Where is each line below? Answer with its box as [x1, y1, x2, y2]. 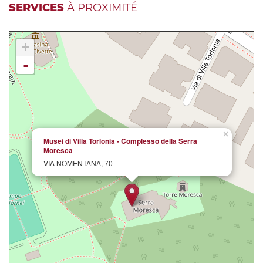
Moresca [43, 145, 73, 156]
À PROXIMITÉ [64, 1, 137, 15]
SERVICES [9, 1, 64, 15]
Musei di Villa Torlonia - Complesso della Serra [43, 136, 197, 147]
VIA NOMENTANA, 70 [43, 158, 113, 168]
